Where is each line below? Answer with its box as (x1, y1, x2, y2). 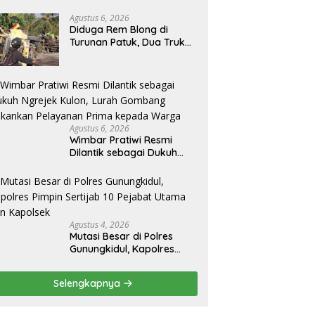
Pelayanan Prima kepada (70, 184, 189, 198)
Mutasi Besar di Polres (70, 230, 174, 243)
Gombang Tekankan (70, 172, 166, 185)
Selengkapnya (53, 277, 124, 290)
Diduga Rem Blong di (70, 23, 169, 37)
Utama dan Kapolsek (70, 268, 169, 281)
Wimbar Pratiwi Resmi (70, 134, 173, 147)
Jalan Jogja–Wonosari (70, 61, 177, 75)
